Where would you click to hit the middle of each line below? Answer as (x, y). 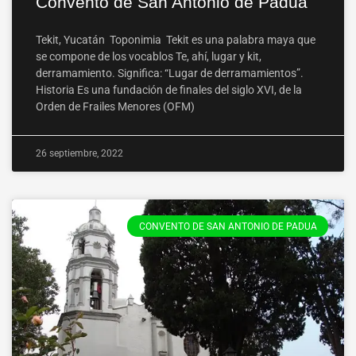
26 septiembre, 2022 (79, 154)
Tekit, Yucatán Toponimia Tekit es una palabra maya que (176, 40)
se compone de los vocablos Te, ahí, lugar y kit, (149, 57)
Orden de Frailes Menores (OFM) (115, 107)
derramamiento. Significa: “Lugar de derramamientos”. (170, 74)
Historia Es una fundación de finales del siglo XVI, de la (169, 90)
